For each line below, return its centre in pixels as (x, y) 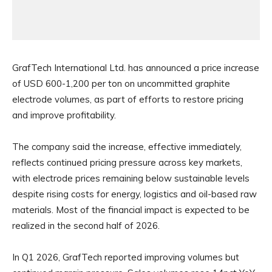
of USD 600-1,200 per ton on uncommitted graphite (121, 84)
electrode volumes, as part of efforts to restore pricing (128, 100)
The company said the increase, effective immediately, (127, 147)
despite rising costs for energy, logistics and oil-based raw (134, 194)
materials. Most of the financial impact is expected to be (131, 210)
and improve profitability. (64, 115)
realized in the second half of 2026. (86, 226)
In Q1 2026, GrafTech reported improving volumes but (126, 257)
